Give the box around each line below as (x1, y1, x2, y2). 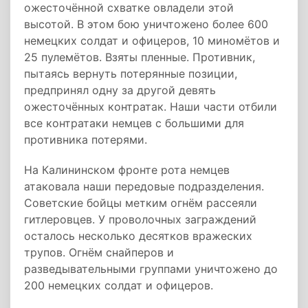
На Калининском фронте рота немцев (24, 163, 230, 177)
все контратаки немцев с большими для (24, 116, 244, 130)
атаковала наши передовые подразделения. (24, 179, 264, 193)
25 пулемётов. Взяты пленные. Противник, (24, 50, 255, 64)
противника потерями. (24, 133, 147, 146)
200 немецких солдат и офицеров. (24, 278, 213, 292)
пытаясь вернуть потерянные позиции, (24, 67, 237, 80)
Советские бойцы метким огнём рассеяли (24, 196, 257, 210)
